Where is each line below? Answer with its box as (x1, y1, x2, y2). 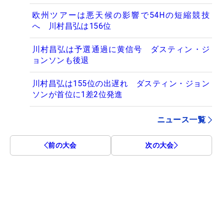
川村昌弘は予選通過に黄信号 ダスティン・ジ (32, 44, 210, 54)
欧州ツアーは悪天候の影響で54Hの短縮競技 (32, 10, 210, 20)
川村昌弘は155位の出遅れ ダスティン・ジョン (32, 78, 210, 88)
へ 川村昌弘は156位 (32, 21, 111, 31)
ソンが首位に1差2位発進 (32, 89, 123, 99)
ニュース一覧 (157, 114, 206, 124)
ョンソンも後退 (32, 55, 89, 65)
